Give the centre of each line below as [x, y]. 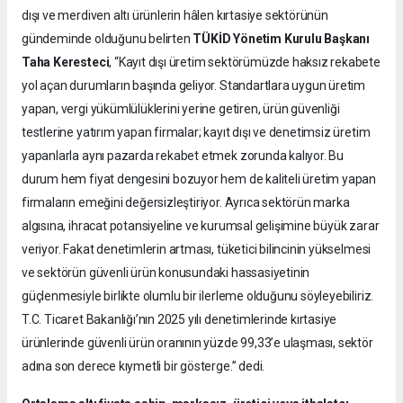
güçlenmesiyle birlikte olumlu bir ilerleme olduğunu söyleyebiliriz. [198, 296]
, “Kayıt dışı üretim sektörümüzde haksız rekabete [245, 62]
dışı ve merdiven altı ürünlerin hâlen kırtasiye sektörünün [175, 15]
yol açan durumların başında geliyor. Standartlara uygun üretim [194, 85]
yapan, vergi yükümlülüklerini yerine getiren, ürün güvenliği [181, 108]
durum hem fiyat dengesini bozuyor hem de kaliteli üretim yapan [199, 179]
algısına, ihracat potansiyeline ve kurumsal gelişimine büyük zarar [201, 225]
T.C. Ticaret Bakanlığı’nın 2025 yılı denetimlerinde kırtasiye [179, 319]
